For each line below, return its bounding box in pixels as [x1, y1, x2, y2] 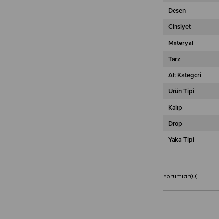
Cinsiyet [168, 22, 191, 31]
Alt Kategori [168, 70, 201, 80]
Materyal [168, 38, 193, 47]
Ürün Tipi [168, 87, 194, 96]
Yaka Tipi [168, 135, 194, 144]
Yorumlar [163, 173, 190, 180]
